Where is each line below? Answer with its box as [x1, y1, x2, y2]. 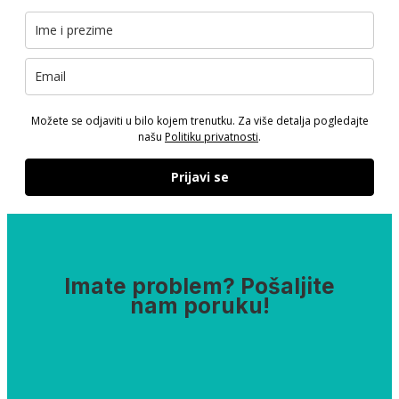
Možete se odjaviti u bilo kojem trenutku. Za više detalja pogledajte [30, 112, 369, 128]
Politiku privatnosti [165, 128, 258, 144]
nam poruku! [129, 292, 270, 320]
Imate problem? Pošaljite [64, 273, 335, 300]
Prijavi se [170, 167, 229, 185]
